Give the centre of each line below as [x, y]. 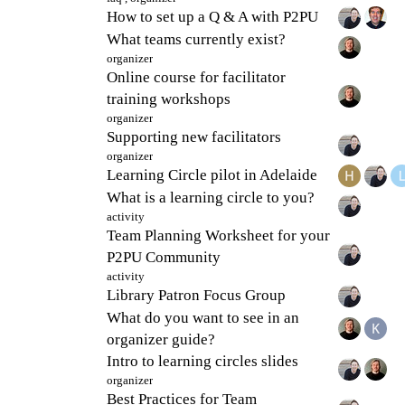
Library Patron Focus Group [196, 295]
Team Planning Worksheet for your [218, 235]
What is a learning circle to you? [211, 197]
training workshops [169, 99]
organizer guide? [161, 339]
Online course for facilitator [196, 77]
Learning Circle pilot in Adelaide [212, 174]
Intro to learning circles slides [202, 361]
